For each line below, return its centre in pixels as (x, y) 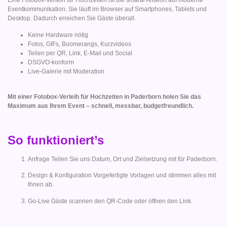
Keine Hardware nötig (58, 35)
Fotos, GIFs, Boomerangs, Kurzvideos (80, 44)
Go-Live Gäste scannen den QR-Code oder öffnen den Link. (110, 201)
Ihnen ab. (41, 185)
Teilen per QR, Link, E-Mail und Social (80, 53)
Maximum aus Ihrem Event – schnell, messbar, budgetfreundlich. (101, 106)
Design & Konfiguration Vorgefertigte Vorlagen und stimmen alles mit (122, 176)
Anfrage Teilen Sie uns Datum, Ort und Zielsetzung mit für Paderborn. (123, 159)
